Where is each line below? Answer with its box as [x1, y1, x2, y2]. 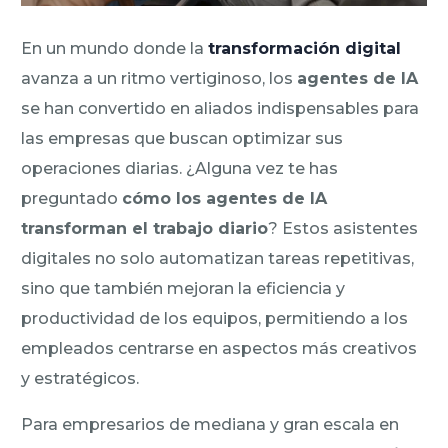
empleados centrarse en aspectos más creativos [21, 338, 418, 358]
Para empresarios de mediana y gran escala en [21, 414, 400, 434]
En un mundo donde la [21, 38, 209, 58]
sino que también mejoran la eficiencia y [21, 278, 346, 298]
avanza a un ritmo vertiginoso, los [21, 68, 298, 88]
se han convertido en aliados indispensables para [21, 98, 420, 118]
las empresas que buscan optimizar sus [21, 128, 344, 148]
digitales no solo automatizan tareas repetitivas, [21, 248, 415, 268]
